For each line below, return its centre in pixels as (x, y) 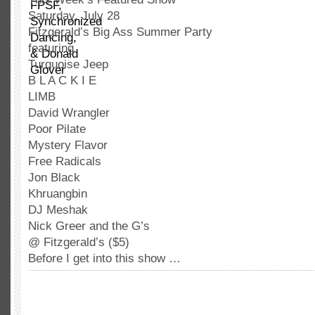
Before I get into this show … (104, 258)
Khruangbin (58, 194)
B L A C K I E (62, 81)
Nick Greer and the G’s (89, 226)
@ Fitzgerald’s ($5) (79, 242)
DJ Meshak (58, 210)
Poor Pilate (57, 129)
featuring (51, 48)
